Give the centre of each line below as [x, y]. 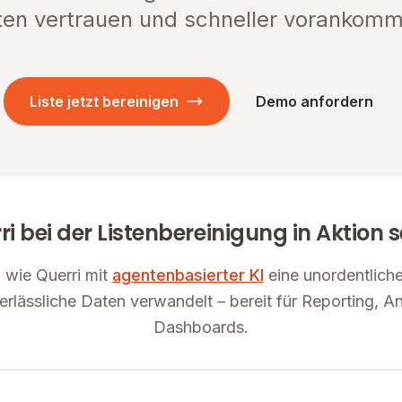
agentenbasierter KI [188, 275]
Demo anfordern [314, 101]
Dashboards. [201, 327]
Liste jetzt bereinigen [104, 101]
